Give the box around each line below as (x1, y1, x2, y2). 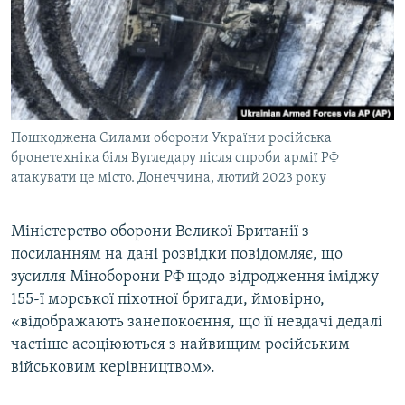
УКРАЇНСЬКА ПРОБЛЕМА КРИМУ (33, 75, 196, 89)
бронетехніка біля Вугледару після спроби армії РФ (11, 151, 339, 166)
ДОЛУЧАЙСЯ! (16, 106, 87, 119)
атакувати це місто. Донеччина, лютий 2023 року (11, 171, 326, 186)
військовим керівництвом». (11, 359, 215, 377)
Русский (16, 24, 74, 41)
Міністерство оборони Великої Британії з (11, 223, 309, 241)
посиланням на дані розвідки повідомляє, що (11, 246, 343, 264)
